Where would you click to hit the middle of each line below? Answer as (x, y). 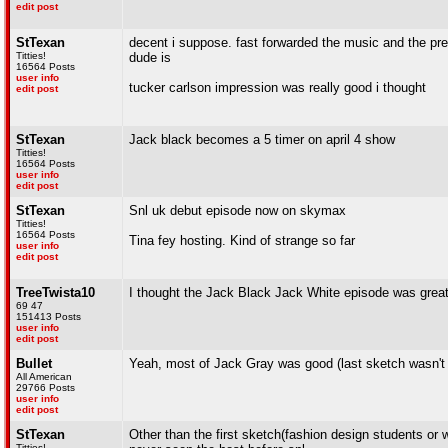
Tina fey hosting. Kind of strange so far (242, 240)
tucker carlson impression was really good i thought (277, 87)
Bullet (34, 363)
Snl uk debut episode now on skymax (237, 210)
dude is (150, 57)
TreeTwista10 (55, 292)
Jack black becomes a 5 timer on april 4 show (262, 139)
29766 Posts (45, 387)
